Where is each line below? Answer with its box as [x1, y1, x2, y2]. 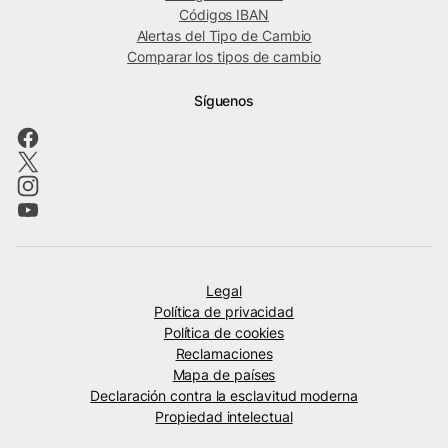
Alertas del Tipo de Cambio [136, 26, 312, 44]
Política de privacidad [153, 302, 295, 320]
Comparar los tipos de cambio [127, 47, 321, 65]
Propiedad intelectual [155, 407, 293, 425]
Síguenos [193, 91, 255, 109]
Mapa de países [172, 365, 276, 383]
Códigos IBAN [179, 5, 269, 23]
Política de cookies [163, 323, 285, 341]
